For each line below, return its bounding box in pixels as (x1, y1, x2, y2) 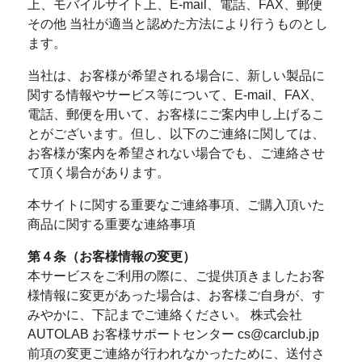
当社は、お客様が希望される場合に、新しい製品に (27, 69, 325, 82)
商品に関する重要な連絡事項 (27, 217, 196, 231)
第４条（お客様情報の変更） (27, 250, 196, 263)
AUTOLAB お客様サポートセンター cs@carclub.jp (27, 327, 319, 341)
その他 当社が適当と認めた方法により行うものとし (27, 17, 328, 31)
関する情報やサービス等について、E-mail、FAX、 (27, 88, 322, 102)
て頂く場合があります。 (27, 166, 170, 179)
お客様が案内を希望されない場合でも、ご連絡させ (27, 146, 325, 160)
